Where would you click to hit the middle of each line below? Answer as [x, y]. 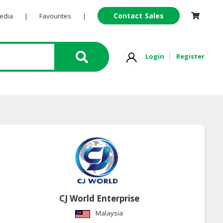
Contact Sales [139, 16]
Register [190, 56]
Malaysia [110, 213]
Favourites [55, 16]
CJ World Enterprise [99, 199]
